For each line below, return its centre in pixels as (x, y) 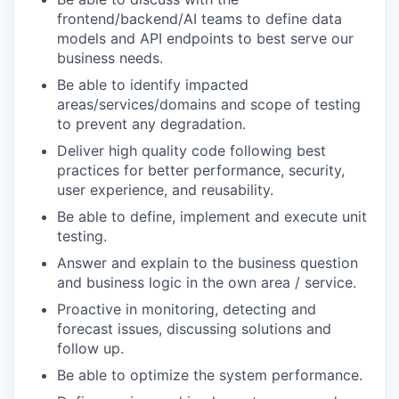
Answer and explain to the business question (208, 262)
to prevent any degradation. (151, 123)
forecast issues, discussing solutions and (194, 328)
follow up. (90, 348)
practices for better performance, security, (201, 170)
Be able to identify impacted (153, 84)
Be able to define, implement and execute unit (212, 216)
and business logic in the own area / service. (207, 282)
